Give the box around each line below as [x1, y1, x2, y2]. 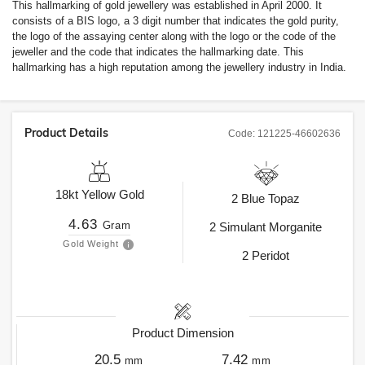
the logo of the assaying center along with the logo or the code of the [12, 30, 336, 42]
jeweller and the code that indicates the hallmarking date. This [12, 46, 304, 58]
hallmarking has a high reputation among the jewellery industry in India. [12, 61, 346, 73]
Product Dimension [131, 326, 234, 340]
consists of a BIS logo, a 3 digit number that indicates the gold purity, [12, 15, 339, 27]
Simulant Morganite [219, 220, 322, 234]
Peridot [252, 248, 289, 262]
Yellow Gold [81, 187, 144, 201]
